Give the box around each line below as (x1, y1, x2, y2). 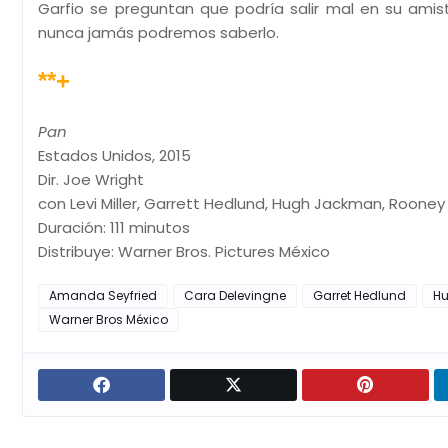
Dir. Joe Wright (38, 169, 144, 190)
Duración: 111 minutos (38, 217, 190, 238)
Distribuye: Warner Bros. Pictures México (38, 241, 330, 262)
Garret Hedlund (313, 287, 406, 304)
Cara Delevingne (184, 287, 286, 304)
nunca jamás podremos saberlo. (38, 22, 279, 43)
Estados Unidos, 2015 (38, 145, 191, 166)
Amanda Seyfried (49, 287, 157, 304)
